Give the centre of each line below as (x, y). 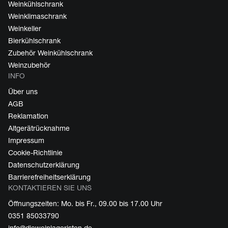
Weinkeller (25, 29)
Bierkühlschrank (34, 41)
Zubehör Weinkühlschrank (50, 53)
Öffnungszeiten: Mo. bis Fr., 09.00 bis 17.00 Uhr (85, 204)
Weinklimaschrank (37, 17)
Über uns (23, 92)
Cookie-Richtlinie (35, 153)
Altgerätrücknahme (39, 129)
